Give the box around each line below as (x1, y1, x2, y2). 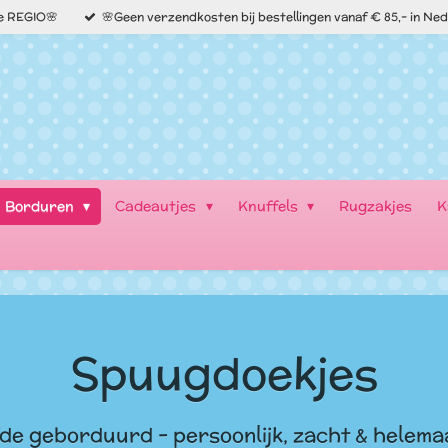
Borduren (4, 195, 78, 216)
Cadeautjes (115, 195, 201, 216)
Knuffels (237, 195, 302, 216)
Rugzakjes (339, 195, 413, 216)
